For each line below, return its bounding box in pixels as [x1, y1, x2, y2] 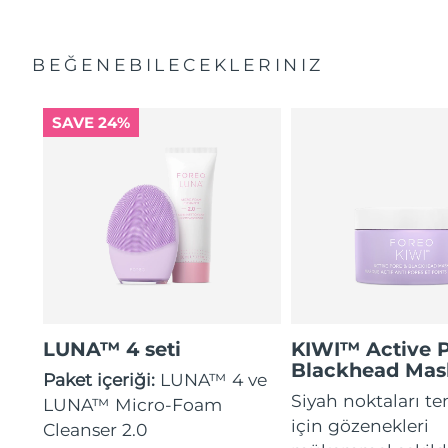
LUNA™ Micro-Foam [43, 393, 223, 415]
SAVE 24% [51, 113, 130, 133]
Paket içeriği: [43, 368, 161, 390]
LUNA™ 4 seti [43, 337, 182, 362]
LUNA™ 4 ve [160, 368, 268, 390]
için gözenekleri [291, 414, 430, 436]
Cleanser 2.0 [43, 418, 148, 440]
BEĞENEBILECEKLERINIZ [32, 54, 324, 76]
